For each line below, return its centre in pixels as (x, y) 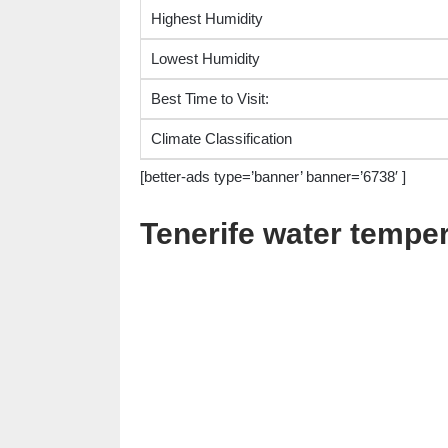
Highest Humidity (206, 19)
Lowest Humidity (205, 59)
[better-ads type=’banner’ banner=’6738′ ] (272, 177)
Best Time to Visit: (209, 99)
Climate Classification (221, 139)
